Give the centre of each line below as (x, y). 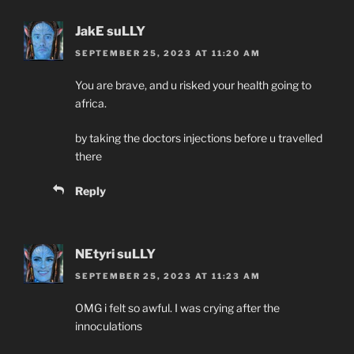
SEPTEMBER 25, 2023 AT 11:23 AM (168, 276)
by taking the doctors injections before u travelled (199, 138)
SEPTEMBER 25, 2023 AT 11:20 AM (168, 53)
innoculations (109, 326)
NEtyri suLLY (115, 254)
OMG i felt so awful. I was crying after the (177, 308)
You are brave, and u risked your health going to (193, 85)
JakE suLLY (110, 31)
